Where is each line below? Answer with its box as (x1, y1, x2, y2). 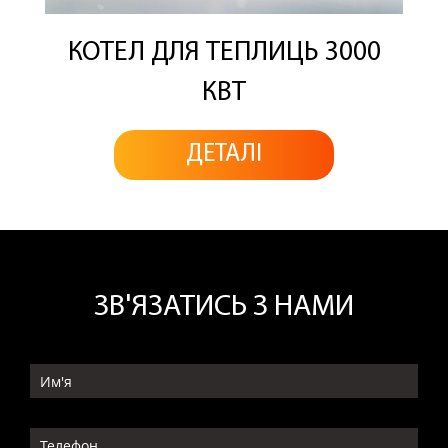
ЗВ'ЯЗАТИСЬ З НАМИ (94, 291, 354, 323)
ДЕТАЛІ (186, 142, 262, 168)
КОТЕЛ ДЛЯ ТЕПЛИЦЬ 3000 (67, 39, 381, 67)
